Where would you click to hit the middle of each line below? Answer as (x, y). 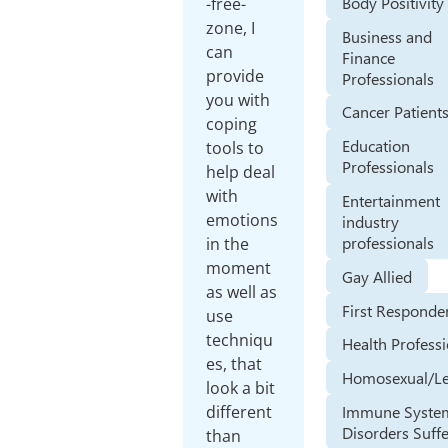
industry (371, 221)
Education (376, 146)
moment (239, 268)
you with (238, 100)
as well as (242, 292)
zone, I (231, 28)
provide (235, 76)
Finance (369, 57)
